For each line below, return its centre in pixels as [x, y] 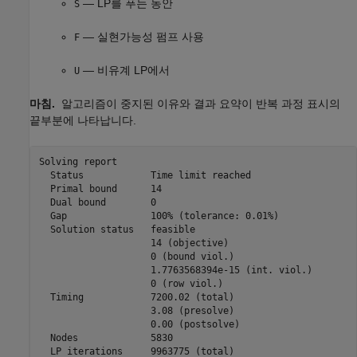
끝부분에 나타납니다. [83, 121]
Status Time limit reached [145, 175]
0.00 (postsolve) [139, 324]
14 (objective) [133, 243]
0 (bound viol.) [136, 256]
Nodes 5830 [106, 337]
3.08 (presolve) [136, 310]
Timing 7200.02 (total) [136, 297]
